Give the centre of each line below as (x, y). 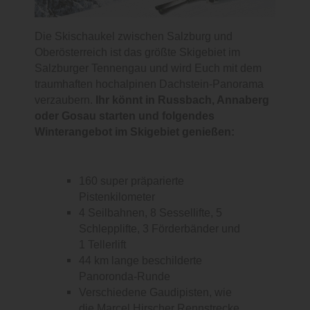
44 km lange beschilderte (140, 261)
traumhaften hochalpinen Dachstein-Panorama (149, 84)
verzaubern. (65, 100)
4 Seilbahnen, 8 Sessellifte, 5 (151, 213)
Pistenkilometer (117, 197)
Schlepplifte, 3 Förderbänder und (159, 229)
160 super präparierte (131, 181)
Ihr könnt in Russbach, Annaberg (182, 100)
